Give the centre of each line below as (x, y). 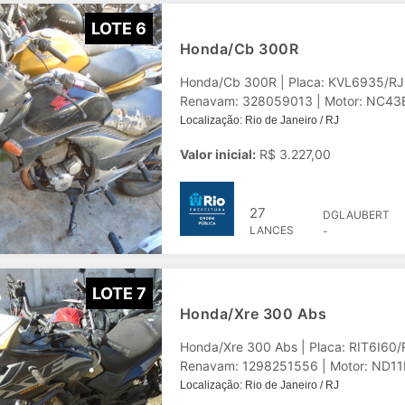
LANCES (272, 230)
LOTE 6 (119, 28)
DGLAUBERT (356, 215)
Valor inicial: (218, 154)
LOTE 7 (119, 293)
